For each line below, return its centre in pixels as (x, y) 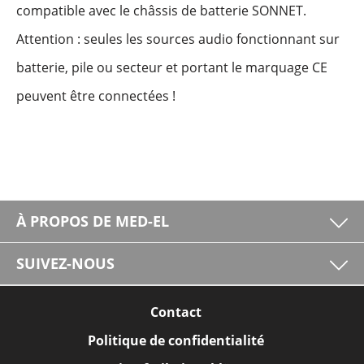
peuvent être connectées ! (96, 96)
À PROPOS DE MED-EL (93, 221)
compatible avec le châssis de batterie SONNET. (161, 11)
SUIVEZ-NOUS (65, 263)
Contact (175, 312)
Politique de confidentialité (175, 340)
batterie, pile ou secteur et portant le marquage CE (172, 67)
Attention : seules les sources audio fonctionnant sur (178, 39)
